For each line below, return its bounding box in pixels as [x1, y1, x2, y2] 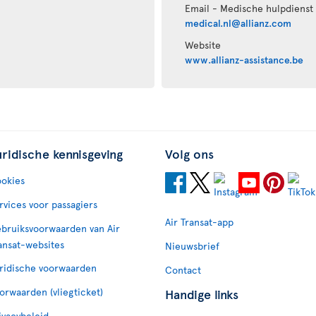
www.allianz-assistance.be [185, 53, 304, 66]
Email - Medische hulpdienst [185, 1, 314, 15]
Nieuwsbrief [165, 239, 219, 253]
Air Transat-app [165, 215, 233, 229]
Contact [165, 263, 201, 276]
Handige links [165, 285, 238, 303]
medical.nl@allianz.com [185, 16, 292, 30]
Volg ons [165, 145, 214, 162]
